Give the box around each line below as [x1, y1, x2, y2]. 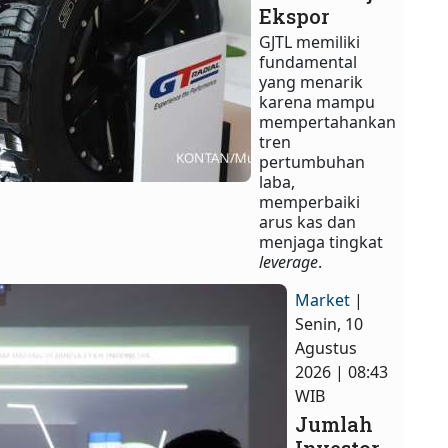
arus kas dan [259, 211, 357, 234]
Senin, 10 [295, 313, 364, 336]
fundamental [259, 51, 358, 74]
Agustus [295, 337, 358, 360]
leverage [259, 251, 319, 274]
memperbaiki [259, 191, 361, 214]
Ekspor [259, 3, 330, 30]
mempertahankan [259, 111, 397, 134]
